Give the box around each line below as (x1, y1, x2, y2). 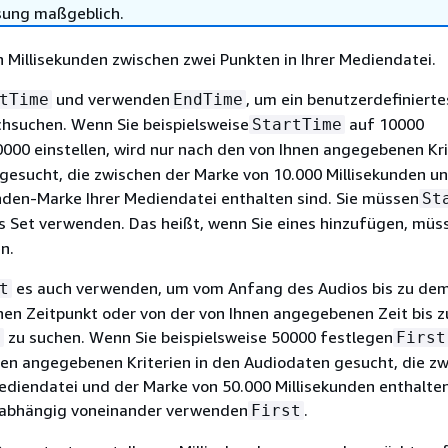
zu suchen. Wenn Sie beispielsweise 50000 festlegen (4, 327, 393, 347)
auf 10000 (345, 114, 424, 134)
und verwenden (52, 89, 170, 109)
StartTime (252, 115, 342, 134)
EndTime (173, 90, 243, 109)
